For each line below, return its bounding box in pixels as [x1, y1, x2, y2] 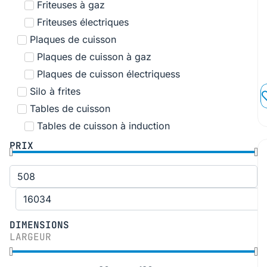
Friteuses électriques [37, 15, 129, 28]
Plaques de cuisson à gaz [37, 50, 151, 63]
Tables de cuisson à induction [37, 119, 170, 132]
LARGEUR [10, 231, 51, 243]
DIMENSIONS [10, 219, 69, 231]
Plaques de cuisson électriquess [37, 67, 180, 80]
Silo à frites [29, 85, 80, 97]
